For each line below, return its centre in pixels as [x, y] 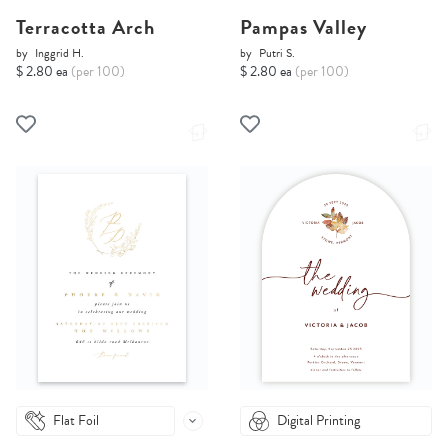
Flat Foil [76, 421]
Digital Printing [318, 421]
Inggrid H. [59, 53]
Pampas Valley [303, 27]
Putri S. [277, 53]
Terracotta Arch [85, 27]
